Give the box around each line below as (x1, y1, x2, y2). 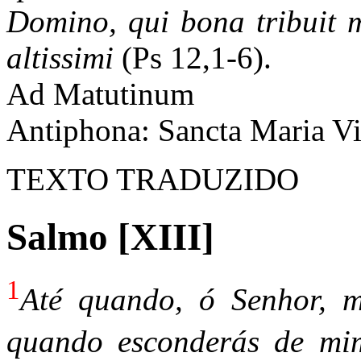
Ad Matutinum (6, 77, 194, 112)
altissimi (6, 40, 122, 76)
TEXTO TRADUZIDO (6, 162, 299, 197)
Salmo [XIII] (6, 215, 214, 258)
